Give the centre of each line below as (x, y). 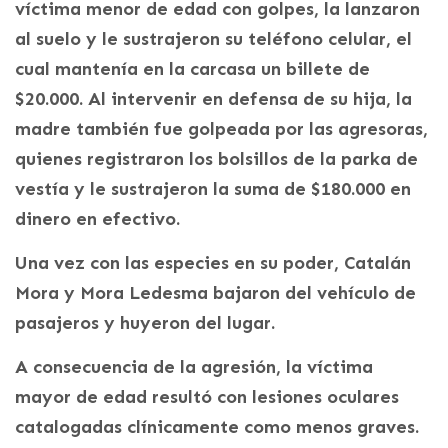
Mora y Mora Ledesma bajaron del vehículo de (215, 293)
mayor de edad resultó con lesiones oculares (207, 397)
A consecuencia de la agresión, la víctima (194, 367)
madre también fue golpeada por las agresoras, (221, 129)
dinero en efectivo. (97, 219)
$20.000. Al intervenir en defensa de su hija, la (213, 99)
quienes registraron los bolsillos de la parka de (216, 159)
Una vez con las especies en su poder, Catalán (213, 263)
